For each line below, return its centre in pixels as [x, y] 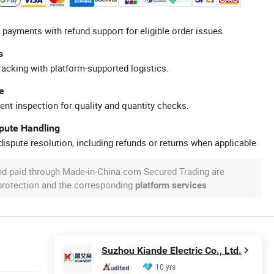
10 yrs [165, 267]
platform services [171, 185]
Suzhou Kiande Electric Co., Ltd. [172, 251]
